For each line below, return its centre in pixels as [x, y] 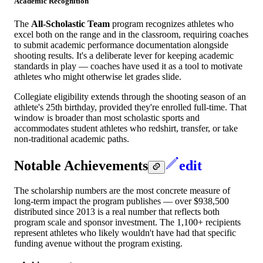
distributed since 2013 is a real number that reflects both [117, 212]
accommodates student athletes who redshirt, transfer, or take [126, 129]
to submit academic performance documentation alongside [121, 45]
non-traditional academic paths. [72, 139]
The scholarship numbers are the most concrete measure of [122, 191]
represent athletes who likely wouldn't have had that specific [125, 233]
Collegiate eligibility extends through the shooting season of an [130, 97]
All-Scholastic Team [70, 24]
